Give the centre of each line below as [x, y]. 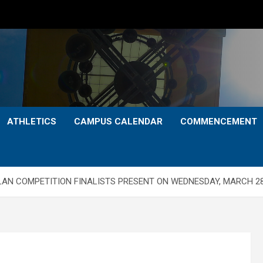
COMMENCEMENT [219, 122]
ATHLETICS [32, 122]
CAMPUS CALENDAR [118, 122]
